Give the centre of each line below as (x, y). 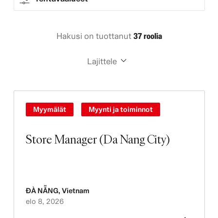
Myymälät (49, 109)
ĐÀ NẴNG (42, 191)
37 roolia (147, 36)
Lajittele (102, 61)
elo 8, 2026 (45, 201)
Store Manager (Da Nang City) (98, 139)
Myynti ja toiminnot (120, 109)
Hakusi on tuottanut (95, 36)
